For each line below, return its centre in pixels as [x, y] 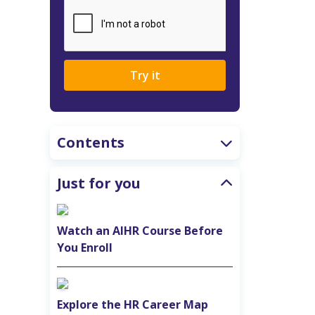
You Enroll [85, 248]
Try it [145, 76]
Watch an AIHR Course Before [140, 231]
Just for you [99, 184]
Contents [91, 143]
